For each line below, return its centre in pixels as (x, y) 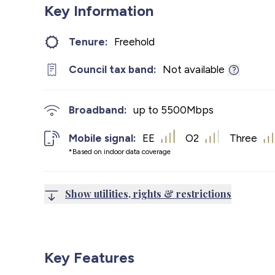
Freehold (134, 42)
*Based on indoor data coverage (120, 151)
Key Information (99, 11)
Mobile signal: (103, 138)
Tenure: (88, 42)
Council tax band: (113, 69)
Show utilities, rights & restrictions (148, 193)
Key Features (89, 257)
